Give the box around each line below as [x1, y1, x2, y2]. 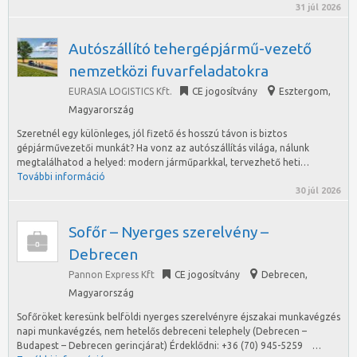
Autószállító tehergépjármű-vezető [69, 40, 312, 57]
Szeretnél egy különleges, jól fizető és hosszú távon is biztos [17, 128, 287, 139]
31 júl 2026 [296, 2, 340, 12]
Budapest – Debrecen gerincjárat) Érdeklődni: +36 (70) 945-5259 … [17, 340, 321, 351]
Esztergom [279, 86, 328, 96]
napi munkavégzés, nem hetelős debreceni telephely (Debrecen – [17, 326, 307, 336]
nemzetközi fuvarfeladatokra [69, 62, 269, 80]
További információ [17, 171, 105, 182]
